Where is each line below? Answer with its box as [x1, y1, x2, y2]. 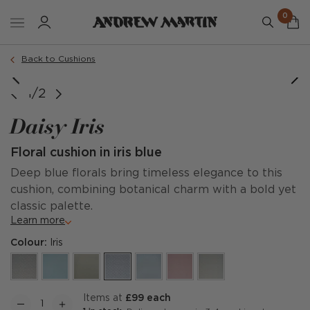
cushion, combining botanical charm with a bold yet [10, 185, 296, 195]
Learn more [10, 217, 65, 225]
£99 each [125, 294, 171, 302]
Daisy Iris [10, 112, 105, 139]
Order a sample [45, 49, 118, 58]
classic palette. [10, 201, 93, 212]
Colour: [10, 239, 50, 247]
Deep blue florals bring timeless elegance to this [10, 168, 282, 179]
